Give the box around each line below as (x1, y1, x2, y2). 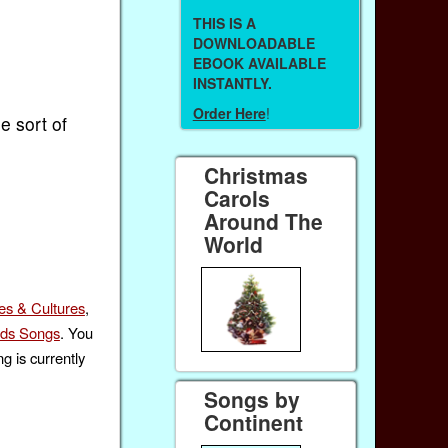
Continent (204, 407, 304, 438)
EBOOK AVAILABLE (192, 52, 326, 73)
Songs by (204, 384, 301, 415)
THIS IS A (192, 12, 256, 33)
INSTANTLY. (192, 72, 272, 93)
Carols (204, 182, 271, 213)
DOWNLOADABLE (192, 32, 315, 53)
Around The (204, 205, 324, 236)
